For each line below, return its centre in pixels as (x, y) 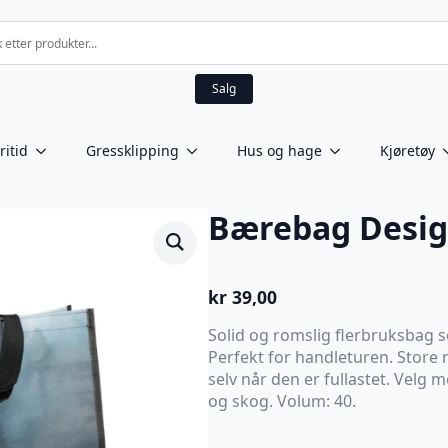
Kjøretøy (407, 150)
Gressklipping (132, 150)
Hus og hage (279, 150)
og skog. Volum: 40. (282, 401)
